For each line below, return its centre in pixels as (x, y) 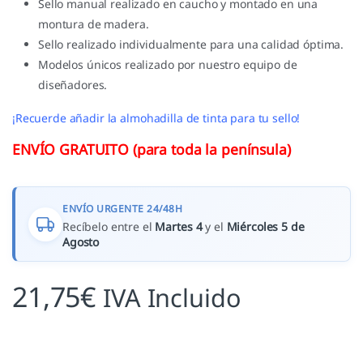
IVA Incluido (172, 298)
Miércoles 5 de (265, 227)
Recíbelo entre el (109, 227)
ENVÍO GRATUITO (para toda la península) (152, 149)
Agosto (81, 242)
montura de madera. (94, 24)
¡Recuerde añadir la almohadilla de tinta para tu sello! (156, 118)
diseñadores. (73, 85)
